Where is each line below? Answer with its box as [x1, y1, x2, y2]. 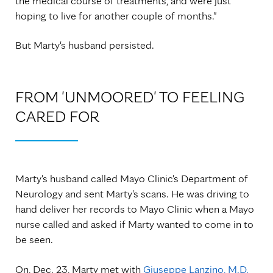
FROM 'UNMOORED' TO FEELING [15, 87, 244, 107]
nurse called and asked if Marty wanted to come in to [15, 218, 253, 231]
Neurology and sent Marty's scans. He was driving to [15, 187, 249, 200]
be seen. [15, 233, 53, 246]
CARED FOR [15, 106, 99, 126]
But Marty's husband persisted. [15, 38, 154, 52]
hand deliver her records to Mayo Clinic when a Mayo [15, 202, 254, 216]
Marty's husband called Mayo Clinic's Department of [15, 172, 248, 185]
